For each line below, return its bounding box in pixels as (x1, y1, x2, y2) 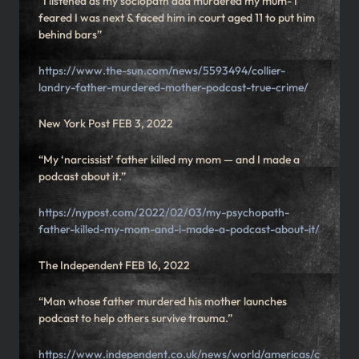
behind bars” (38, 27, 102, 42)
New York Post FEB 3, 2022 (38, 116, 173, 131)
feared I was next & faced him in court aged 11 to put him (38, 10, 315, 26)
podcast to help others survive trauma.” (38, 311, 232, 326)
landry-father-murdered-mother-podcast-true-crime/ (38, 80, 309, 95)
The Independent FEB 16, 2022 (38, 258, 190, 273)
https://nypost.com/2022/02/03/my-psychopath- (38, 205, 289, 220)
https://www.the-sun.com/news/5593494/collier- (38, 63, 285, 79)
